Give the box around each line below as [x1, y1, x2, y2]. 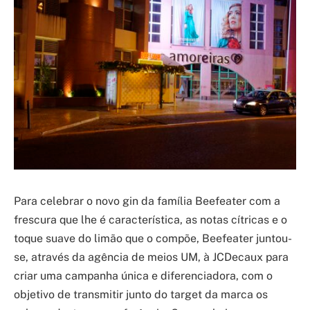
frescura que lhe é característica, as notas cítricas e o [14, 212, 287, 226]
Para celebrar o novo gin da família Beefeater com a [14, 194, 280, 208]
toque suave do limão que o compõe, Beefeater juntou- [14, 231, 292, 245]
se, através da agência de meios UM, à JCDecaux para [14, 250, 289, 264]
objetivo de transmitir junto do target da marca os [14, 287, 268, 301]
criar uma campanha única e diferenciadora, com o [14, 268, 273, 282]
